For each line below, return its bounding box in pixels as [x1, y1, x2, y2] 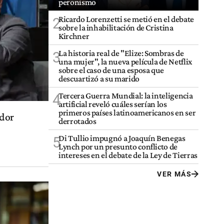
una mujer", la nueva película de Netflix [58, 56, 192, 67]
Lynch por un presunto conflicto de [58, 141, 178, 152]
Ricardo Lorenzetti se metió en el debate [58, 14, 194, 24]
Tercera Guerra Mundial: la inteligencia [58, 90, 193, 101]
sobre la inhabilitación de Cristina [58, 22, 173, 33]
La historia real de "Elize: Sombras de [58, 48, 184, 58]
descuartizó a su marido [58, 73, 139, 84]
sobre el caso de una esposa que [58, 65, 164, 75]
